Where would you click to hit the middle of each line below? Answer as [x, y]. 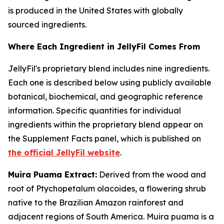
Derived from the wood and [151, 174]
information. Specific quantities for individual [94, 110]
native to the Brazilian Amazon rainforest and [96, 202]
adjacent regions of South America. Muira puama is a [111, 216]
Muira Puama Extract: [52, 174]
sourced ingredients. [47, 24]
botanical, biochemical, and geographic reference [105, 96]
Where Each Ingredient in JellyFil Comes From [104, 46]
